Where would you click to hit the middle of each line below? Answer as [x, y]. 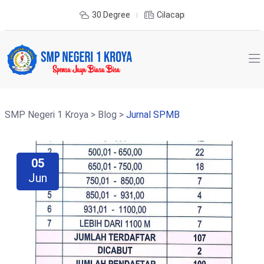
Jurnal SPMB [153, 114]
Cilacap [171, 15]
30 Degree [111, 15]
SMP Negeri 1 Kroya [46, 114]
